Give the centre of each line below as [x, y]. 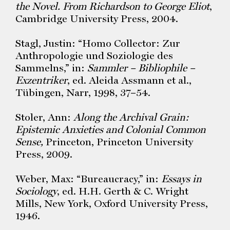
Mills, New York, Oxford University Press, [112, 203]
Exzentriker [41, 80]
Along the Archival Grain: [131, 117]
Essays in [181, 179]
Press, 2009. [44, 154]
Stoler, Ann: [44, 117]
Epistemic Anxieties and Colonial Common [111, 129]
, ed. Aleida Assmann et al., [129, 80]
